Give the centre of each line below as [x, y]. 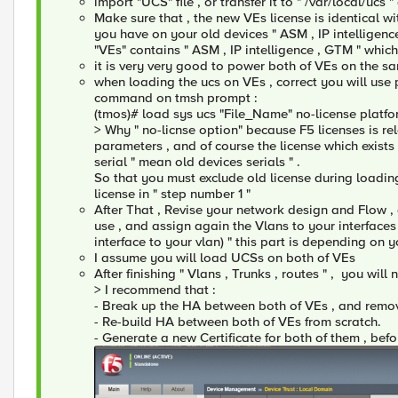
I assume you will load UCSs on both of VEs [225, 258]
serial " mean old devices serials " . [199, 162]
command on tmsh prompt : [178, 98]
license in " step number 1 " [174, 194]
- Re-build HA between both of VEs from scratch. [238, 322]
